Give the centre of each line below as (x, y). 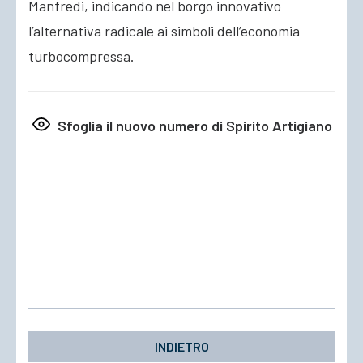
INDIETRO (181, 346)
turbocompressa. (81, 56)
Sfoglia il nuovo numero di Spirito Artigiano (193, 126)
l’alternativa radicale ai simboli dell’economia (164, 31)
